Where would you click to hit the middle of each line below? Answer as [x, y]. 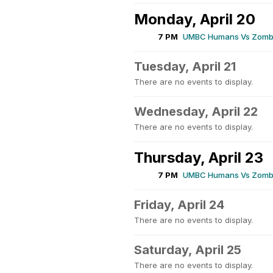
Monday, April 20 [195, 19]
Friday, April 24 [179, 205]
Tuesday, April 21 [185, 66]
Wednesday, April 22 [196, 112]
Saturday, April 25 [188, 250]
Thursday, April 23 [199, 158]
